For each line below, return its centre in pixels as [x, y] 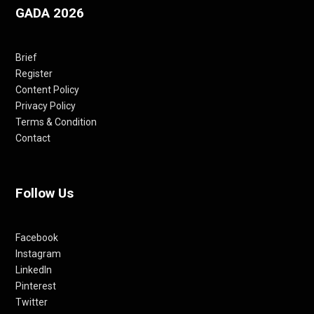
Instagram [38, 253]
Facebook [37, 237]
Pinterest [36, 286]
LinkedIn [34, 269]
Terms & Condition [56, 122]
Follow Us [45, 193]
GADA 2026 [50, 13]
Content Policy [47, 89]
